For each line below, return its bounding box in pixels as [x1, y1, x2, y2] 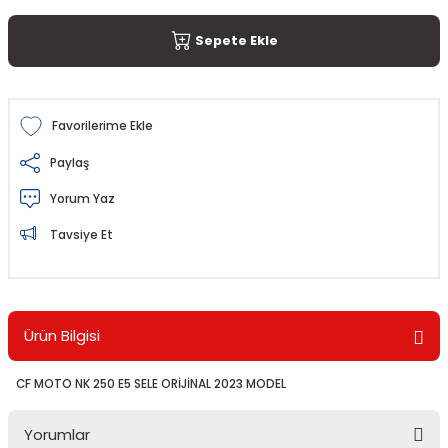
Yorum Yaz [50, 190, 115, 207]
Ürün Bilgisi [24, 325, 100, 346]
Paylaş [50, 154, 89, 171]
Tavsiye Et [50, 226, 113, 243]
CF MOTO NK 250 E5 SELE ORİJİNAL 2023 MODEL [16, 376, 286, 392]
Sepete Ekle [194, 31, 278, 49]
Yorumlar [24, 424, 90, 445]
